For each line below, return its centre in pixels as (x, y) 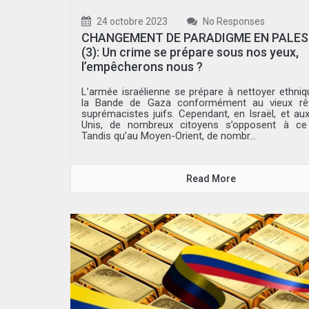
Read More (211, 178)
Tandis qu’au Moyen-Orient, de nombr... (169, 136)
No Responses (233, 21)
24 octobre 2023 (131, 21)
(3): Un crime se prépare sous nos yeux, (190, 52)
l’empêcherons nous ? (142, 66)
